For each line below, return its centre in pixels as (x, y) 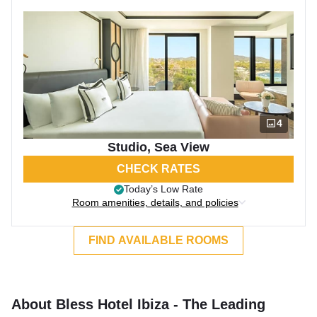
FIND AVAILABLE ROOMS (158, 240)
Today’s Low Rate (163, 189)
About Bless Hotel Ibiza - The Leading (138, 304)
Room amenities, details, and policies (155, 202)
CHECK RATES (158, 169)
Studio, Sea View (158, 147)
